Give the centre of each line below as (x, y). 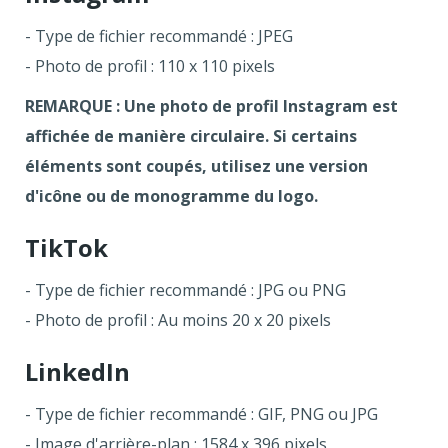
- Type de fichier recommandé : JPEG (159, 35)
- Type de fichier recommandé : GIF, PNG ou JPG (201, 413)
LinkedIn (77, 371)
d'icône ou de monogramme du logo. (171, 195)
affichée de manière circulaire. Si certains (191, 135)
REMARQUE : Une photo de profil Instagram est (211, 105)
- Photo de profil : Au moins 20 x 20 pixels (178, 319)
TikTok (66, 247)
